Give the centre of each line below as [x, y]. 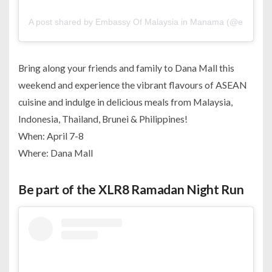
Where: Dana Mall [56, 153]
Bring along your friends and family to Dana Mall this [126, 68]
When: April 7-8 [51, 136]
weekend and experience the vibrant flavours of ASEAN [133, 85]
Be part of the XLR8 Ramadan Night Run [131, 189]
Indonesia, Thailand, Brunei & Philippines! [103, 119]
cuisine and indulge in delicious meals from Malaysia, [125, 102]
